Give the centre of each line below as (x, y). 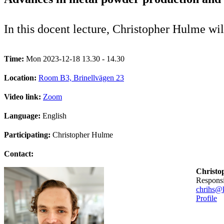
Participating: (28, 134)
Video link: (23, 96)
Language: (23, 115)
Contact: (19, 153)
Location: (21, 77)
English (54, 115)
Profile (206, 198)
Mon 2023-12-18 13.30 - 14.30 (75, 58)
